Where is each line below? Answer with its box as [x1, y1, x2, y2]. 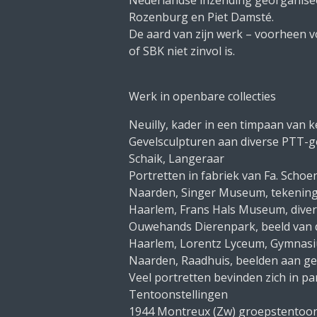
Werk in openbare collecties [129, 88, 276, 104]
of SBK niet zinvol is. [129, 43, 235, 59]
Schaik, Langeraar [129, 151, 224, 166]
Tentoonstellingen [129, 287, 228, 302]
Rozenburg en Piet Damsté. [129, 9, 274, 25]
